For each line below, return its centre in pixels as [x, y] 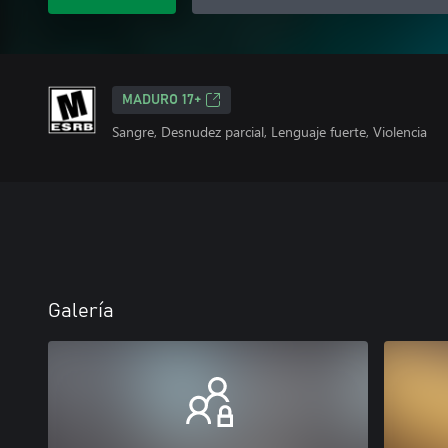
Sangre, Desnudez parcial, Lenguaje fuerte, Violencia [269, 131]
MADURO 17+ [161, 100]
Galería [81, 311]
